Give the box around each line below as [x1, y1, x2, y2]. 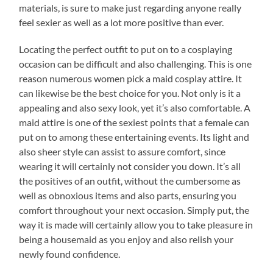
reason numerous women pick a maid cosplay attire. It [19, 72, 243, 84]
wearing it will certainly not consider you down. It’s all [19, 160, 241, 172]
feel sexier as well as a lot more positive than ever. [19, 16, 224, 28]
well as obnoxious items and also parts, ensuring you [19, 189, 237, 201]
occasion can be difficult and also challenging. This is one [19, 57, 252, 69]
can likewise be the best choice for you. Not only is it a [19, 87, 241, 99]
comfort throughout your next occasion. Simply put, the [19, 204, 250, 216]
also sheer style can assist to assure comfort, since [19, 145, 226, 157]
